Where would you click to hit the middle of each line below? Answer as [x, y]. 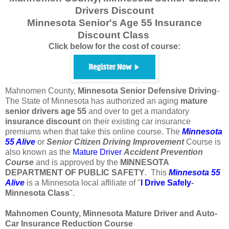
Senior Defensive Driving [168, 90]
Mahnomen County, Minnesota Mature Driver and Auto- [111, 213]
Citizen [87, 142]
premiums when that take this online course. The [94, 131]
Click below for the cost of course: [114, 46]
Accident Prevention [163, 152]
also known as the [39, 152]
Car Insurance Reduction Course [69, 223]
